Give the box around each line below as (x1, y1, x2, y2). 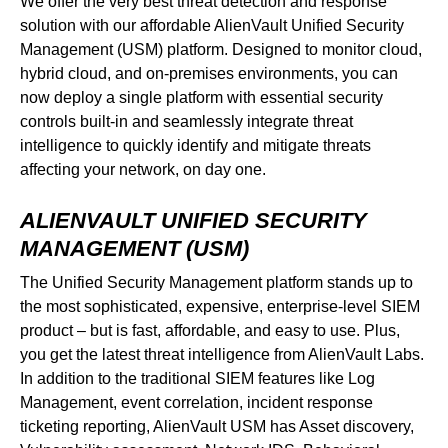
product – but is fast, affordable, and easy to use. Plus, (20, 321, 400, 339)
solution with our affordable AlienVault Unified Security (20, 17, 404, 35)
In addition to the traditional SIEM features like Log (20, 369, 375, 387)
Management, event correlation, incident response (20, 393, 373, 411)
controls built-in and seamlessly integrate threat (20, 113, 353, 131)
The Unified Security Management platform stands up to (20, 273, 413, 291)
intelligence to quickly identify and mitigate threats (20, 137, 371, 155)
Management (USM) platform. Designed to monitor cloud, (20, 41, 422, 59)
